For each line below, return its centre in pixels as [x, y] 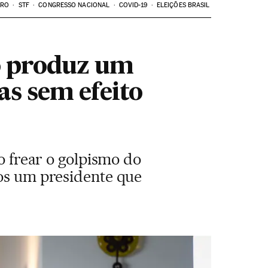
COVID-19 [133, 5]
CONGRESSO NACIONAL [74, 5]
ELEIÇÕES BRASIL [183, 5]
